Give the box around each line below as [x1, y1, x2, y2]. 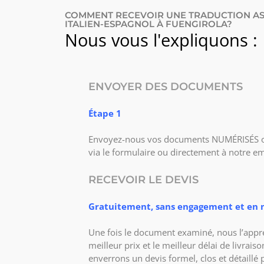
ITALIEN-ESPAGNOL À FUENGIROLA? [65, 18, 232, 29]
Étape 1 [88, 107, 121, 119]
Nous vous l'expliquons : [65, 28, 258, 51]
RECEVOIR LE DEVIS [88, 173, 199, 186]
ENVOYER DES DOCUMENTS [88, 80, 243, 93]
